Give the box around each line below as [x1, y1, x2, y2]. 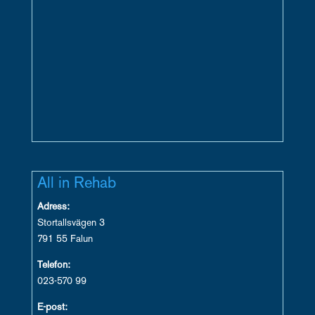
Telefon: [37, 261, 70, 271]
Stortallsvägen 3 [37, 219, 105, 229]
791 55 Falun [37, 235, 93, 245]
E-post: [37, 303, 67, 313]
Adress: [37, 202, 70, 212]
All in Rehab [37, 176, 116, 192]
